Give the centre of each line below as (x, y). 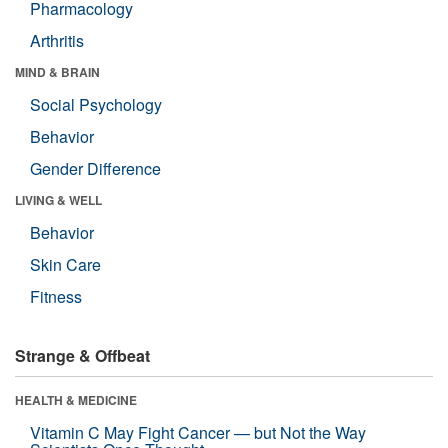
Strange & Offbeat (82, 355)
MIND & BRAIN (57, 71)
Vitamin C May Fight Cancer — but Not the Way (198, 432)
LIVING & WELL (58, 199)
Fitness (56, 296)
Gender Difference (95, 168)
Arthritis (57, 40)
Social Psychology (96, 104)
